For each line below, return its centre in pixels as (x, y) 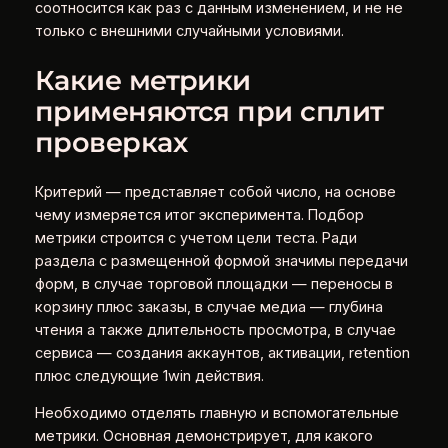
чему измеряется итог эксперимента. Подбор (199, 214)
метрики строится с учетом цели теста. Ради (195, 237)
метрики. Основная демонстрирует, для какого (203, 436)
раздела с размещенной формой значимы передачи (221, 260)
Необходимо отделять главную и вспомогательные (216, 413)
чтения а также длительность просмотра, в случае (215, 329)
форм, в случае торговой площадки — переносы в (213, 283)
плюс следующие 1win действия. (149, 375)
